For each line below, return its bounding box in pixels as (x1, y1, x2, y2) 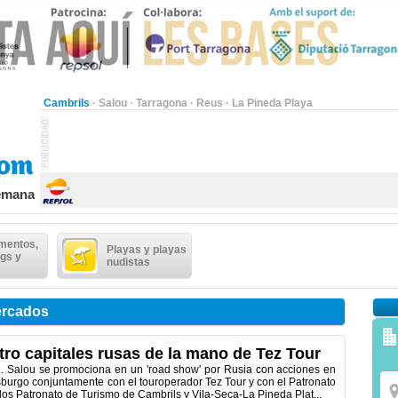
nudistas (107, 256, 150, 268)
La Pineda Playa (232, 97, 313, 109)
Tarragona (136, 97, 187, 109)
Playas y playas (107, 243, 187, 256)
